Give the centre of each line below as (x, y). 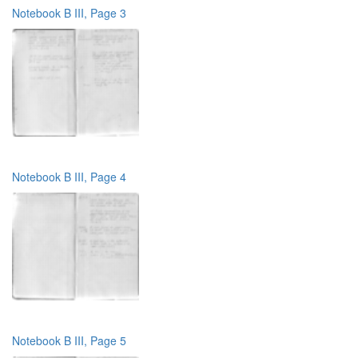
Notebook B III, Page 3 (69, 12)
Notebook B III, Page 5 (69, 340)
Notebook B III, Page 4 (69, 176)
